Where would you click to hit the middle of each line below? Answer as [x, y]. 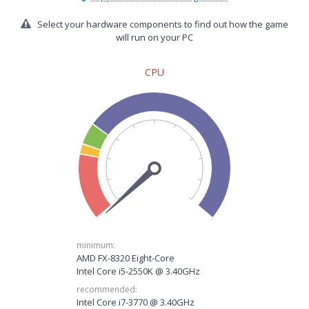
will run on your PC [154, 37]
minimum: [96, 245]
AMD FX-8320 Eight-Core [126, 258]
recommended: [107, 289]
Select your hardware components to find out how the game [162, 24]
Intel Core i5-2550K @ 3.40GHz [138, 271]
